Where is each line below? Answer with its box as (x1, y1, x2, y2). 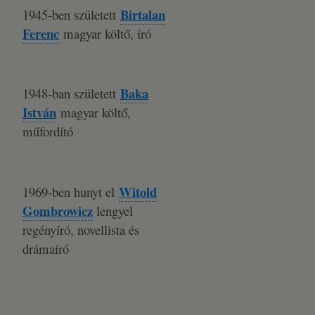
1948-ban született (22, 84, 120, 102)
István (22, 103, 56, 122)
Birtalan (120, 5, 165, 24)
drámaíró (22, 240, 69, 257)
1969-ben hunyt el (22, 183, 119, 200)
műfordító (22, 122, 73, 140)
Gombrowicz (22, 201, 93, 220)
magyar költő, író (59, 25, 151, 42)
